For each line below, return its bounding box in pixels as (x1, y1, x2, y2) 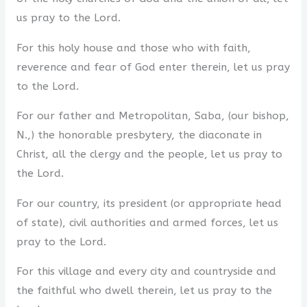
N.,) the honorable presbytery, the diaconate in (16, 129, 262, 142)
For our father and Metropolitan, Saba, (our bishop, (16, 110, 289, 123)
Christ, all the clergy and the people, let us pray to (16, 148, 282, 161)
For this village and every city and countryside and (16, 265, 276, 278)
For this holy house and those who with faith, (16, 41, 251, 54)
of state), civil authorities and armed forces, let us (16, 216, 278, 229)
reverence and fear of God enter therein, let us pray (16, 60, 290, 73)
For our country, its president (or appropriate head (16, 197, 282, 210)
